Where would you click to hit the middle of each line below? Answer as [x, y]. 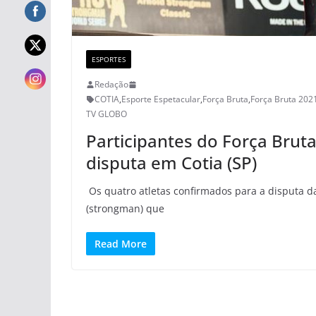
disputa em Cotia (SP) [171, 163]
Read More [121, 244]
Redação [111, 85]
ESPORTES [109, 60]
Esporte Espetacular [161, 99]
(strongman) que [125, 209]
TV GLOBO [107, 114]
